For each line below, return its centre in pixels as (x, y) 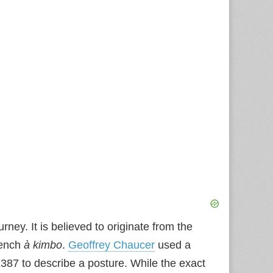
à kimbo (43, 245)
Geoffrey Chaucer (112, 245)
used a (173, 245)
